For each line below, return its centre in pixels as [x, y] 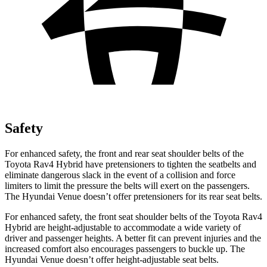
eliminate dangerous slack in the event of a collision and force [120, 175]
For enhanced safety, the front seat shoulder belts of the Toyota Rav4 [133, 216]
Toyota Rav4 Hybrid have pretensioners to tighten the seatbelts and [131, 164]
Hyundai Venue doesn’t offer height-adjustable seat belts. [112, 259]
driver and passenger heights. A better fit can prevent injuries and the [133, 238]
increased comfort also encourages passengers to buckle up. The [125, 249]
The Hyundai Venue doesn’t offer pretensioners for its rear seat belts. [133, 196]
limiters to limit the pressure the [64, 185]
